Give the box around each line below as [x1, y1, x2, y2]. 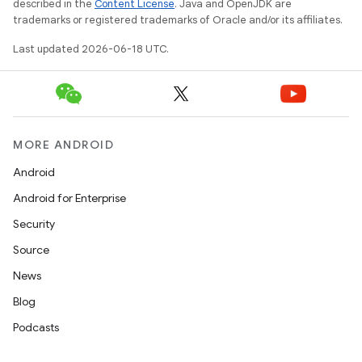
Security [13, 217, 55, 231]
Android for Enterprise [13, 191, 126, 205]
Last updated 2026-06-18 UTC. [13, 42, 169, 56]
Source [13, 242, 49, 257]
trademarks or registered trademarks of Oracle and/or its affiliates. [13, 13, 343, 27]
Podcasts [13, 320, 59, 335]
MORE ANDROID [13, 137, 114, 152]
